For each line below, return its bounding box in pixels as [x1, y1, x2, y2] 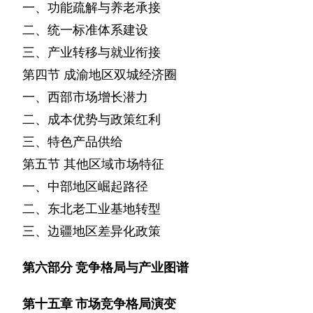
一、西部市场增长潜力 [22, 89, 148, 105]
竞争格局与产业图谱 [75, 260, 189, 275]
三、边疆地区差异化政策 [22, 224, 161, 239]
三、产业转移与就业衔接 [22, 45, 161, 60]
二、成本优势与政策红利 [22, 112, 161, 127]
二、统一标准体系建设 [22, 22, 148, 38]
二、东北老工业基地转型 [22, 201, 161, 217]
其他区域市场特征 [64, 156, 164, 172]
